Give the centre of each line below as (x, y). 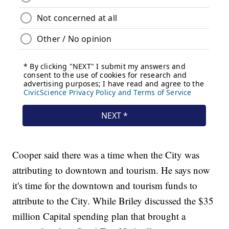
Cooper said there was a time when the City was (106, 154)
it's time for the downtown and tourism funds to (105, 185)
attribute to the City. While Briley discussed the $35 (113, 200)
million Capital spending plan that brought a (99, 216)
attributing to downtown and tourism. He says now (111, 170)
